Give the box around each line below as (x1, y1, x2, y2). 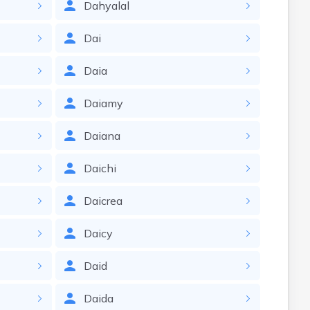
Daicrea (83, 194, 122, 208)
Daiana (83, 129, 120, 143)
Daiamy (83, 96, 123, 110)
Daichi (83, 161, 116, 175)
